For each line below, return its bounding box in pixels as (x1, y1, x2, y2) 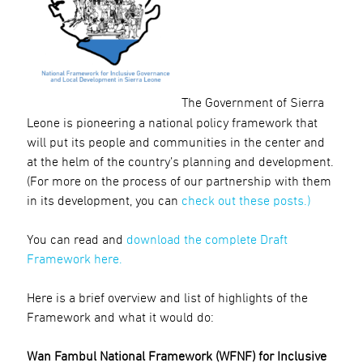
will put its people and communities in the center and (26, 135, 325, 149)
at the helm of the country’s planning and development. (26, 155, 334, 169)
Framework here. (26, 252, 122, 266)
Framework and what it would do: (26, 310, 214, 324)
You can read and (26, 233, 126, 246)
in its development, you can (26, 194, 181, 207)
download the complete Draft (126, 233, 288, 246)
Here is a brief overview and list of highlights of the (26, 291, 308, 305)
